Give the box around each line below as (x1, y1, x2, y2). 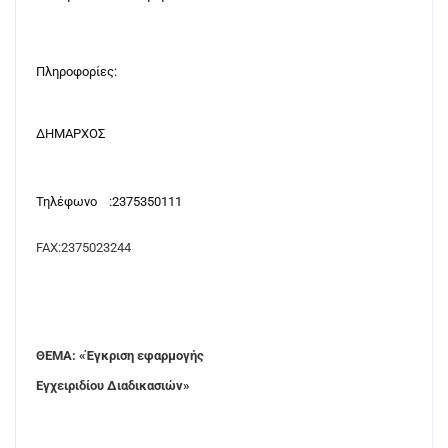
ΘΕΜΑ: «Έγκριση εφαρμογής (36, 348, 204, 363)
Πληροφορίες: (36, 64, 117, 79)
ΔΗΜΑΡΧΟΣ (36, 126, 105, 141)
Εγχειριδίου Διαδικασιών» (36, 378, 190, 393)
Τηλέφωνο (36, 194, 97, 209)
